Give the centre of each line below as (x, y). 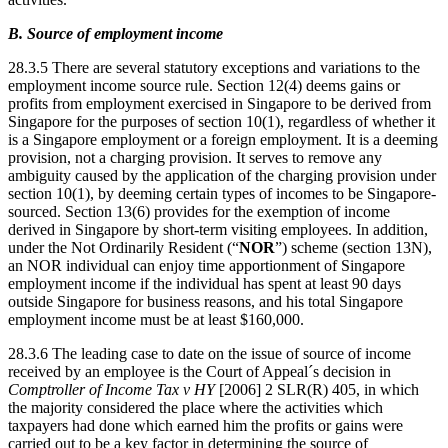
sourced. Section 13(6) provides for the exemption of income (199, 211)
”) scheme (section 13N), (353, 247)
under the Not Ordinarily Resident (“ (123, 247)
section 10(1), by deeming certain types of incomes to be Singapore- (222, 193)
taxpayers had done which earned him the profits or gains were (205, 425)
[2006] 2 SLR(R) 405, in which (317, 389)
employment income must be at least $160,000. (156, 319)
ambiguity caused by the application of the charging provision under (222, 175)
